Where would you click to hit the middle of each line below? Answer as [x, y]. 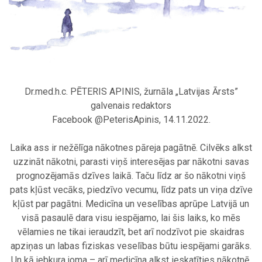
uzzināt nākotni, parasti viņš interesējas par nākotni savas [131, 162]
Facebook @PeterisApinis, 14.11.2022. [131, 120]
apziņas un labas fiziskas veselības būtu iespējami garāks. [131, 246]
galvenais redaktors [131, 106]
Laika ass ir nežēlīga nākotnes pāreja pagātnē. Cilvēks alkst [131, 148]
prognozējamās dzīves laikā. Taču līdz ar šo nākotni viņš [131, 176]
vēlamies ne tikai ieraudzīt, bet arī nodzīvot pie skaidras [131, 232]
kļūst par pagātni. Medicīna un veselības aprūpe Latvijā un [131, 204]
